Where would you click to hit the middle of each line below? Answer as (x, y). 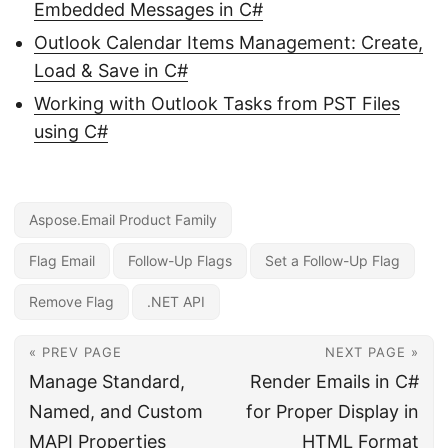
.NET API (176, 301)
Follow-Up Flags (180, 260)
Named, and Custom (116, 411)
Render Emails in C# (334, 381)
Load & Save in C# (111, 70)
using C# (71, 131)
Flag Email (62, 260)
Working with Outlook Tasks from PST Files (217, 103)
